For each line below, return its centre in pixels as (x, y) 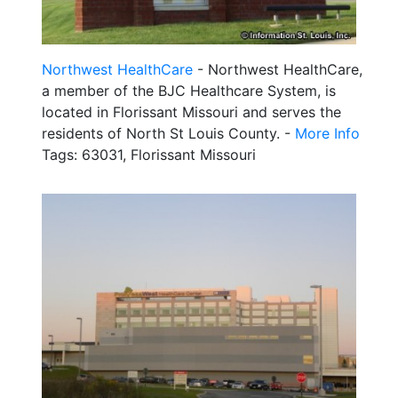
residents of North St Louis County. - (168, 134)
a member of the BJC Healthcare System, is (189, 91)
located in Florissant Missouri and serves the (191, 112)
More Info (327, 134)
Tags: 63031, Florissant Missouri (149, 155)
